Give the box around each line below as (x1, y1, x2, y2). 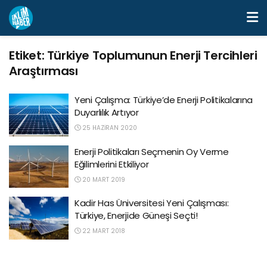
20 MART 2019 (80, 175, 125, 184)
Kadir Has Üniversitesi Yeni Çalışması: (74, 197, 229, 209)
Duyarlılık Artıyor (74, 106, 139, 119)
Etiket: (9, 47, 47, 64)
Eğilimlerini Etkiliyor (74, 157, 149, 170)
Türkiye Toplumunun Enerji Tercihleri (46, 47, 257, 64)
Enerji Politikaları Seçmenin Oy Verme (74, 145, 229, 158)
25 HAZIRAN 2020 (80, 123, 137, 132)
